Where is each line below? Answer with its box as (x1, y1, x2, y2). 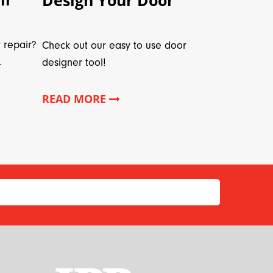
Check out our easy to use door (41, 38, 186, 52)
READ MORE (41, 91, 109, 106)
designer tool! (41, 55, 106, 69)
